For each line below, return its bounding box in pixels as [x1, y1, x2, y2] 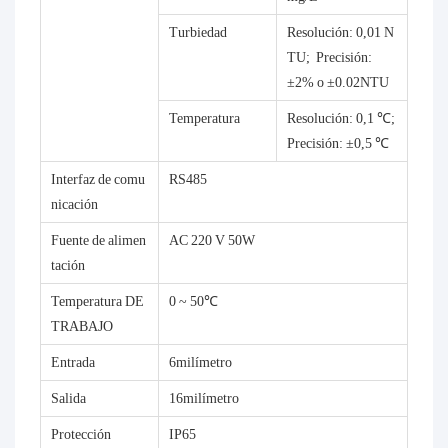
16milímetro [169, 390, 239, 407]
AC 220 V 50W [169, 232, 255, 249]
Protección [51, 426, 111, 443]
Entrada [51, 354, 95, 371]
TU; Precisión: [287, 49, 372, 66]
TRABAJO [51, 318, 113, 335]
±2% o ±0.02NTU [287, 74, 389, 91]
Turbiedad [169, 24, 227, 41]
